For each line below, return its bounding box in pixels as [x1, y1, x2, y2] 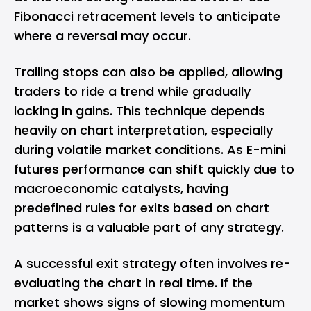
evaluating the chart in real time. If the [14, 274, 253, 292]
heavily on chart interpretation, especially [14, 121, 273, 139]
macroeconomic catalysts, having [14, 180, 228, 197]
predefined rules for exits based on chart [14, 199, 269, 217]
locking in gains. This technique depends [14, 102, 265, 119]
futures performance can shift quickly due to [14, 160, 294, 178]
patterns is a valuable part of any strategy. [14, 219, 287, 236]
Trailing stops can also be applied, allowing [14, 63, 283, 81]
